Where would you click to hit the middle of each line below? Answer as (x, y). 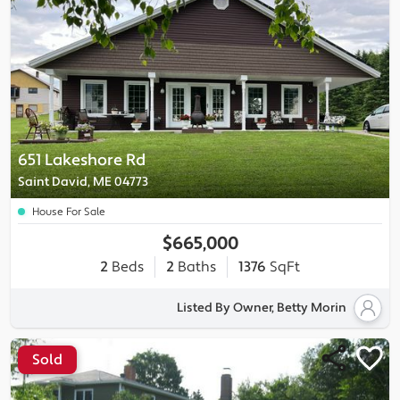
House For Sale (69, 212)
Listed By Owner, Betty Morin (262, 308)
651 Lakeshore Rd (82, 160)
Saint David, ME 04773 (83, 182)
